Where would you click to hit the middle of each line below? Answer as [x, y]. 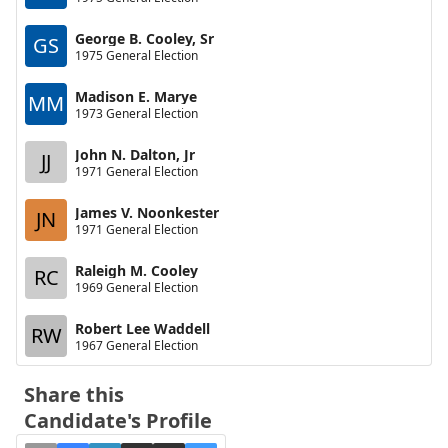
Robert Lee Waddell [142, 328]
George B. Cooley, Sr [144, 38]
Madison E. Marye [136, 96]
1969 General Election [136, 287]
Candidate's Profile [118, 420]
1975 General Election [136, 55]
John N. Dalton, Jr [135, 154]
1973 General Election [136, 113]
